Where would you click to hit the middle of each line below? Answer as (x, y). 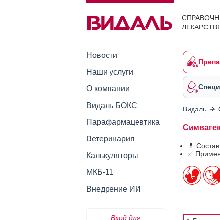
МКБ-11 (100, 172)
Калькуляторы (112, 155)
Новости (102, 55)
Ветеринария (110, 139)
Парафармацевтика (123, 122)
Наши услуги (110, 72)
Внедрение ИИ (113, 189)
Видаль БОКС (111, 105)
